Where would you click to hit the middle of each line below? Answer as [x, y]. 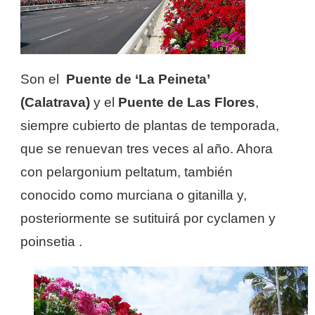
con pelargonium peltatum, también [127, 172]
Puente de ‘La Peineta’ [138, 79]
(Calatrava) [57, 102]
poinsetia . [51, 241]
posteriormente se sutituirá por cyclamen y [148, 218]
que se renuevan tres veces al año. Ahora [147, 148]
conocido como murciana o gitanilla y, [134, 195]
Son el [43, 79]
